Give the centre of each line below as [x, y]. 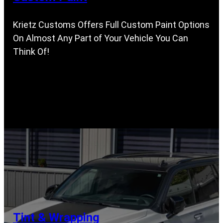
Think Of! [31, 51]
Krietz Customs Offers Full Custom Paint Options [111, 24]
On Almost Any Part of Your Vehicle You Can [101, 38]
